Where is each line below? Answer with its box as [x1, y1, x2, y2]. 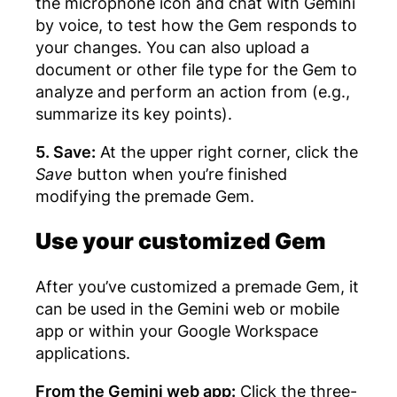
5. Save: [35, 142, 96, 162]
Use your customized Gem [35, 227, 326, 254]
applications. [35, 342, 130, 362]
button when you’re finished [73, 164, 287, 184]
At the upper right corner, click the [96, 142, 358, 162]
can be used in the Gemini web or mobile [35, 298, 339, 318]
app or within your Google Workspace [35, 320, 318, 340]
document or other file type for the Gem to [35, 58, 357, 79]
